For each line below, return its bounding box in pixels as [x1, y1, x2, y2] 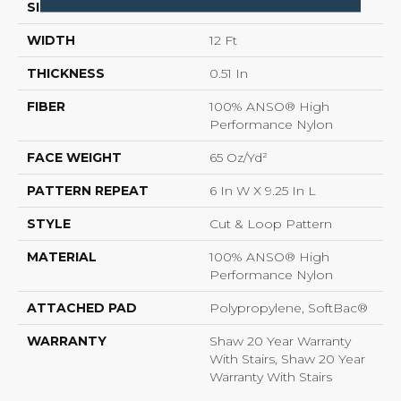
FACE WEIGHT [27, 149, 122, 166]
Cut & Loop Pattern [209, 215, 332, 232]
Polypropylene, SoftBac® [209, 299, 368, 316]
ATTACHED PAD [27, 299, 137, 316]
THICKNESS [27, 64, 105, 81]
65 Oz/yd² [209, 149, 268, 166]
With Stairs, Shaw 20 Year [209, 350, 365, 367]
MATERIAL [27, 248, 97, 265]
